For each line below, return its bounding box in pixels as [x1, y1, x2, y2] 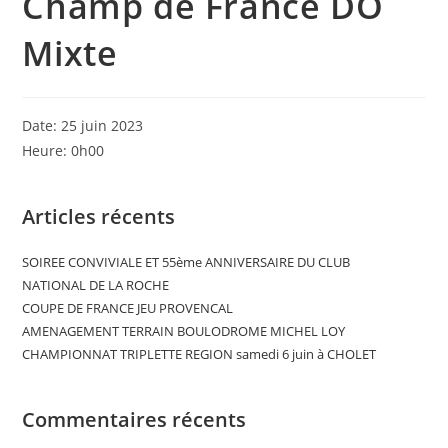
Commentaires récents [22, 406, 247, 433]
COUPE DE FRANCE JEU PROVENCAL [22, 299, 234, 317]
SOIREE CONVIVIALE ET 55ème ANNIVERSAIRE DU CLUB [22, 253, 351, 271]
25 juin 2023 [61, 116, 144, 135]
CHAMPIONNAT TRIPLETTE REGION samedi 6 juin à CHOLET [22, 345, 377, 363]
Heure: [22, 141, 72, 160]
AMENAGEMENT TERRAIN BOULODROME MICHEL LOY [22, 322, 346, 340]
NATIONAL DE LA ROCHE [22, 276, 170, 294]
